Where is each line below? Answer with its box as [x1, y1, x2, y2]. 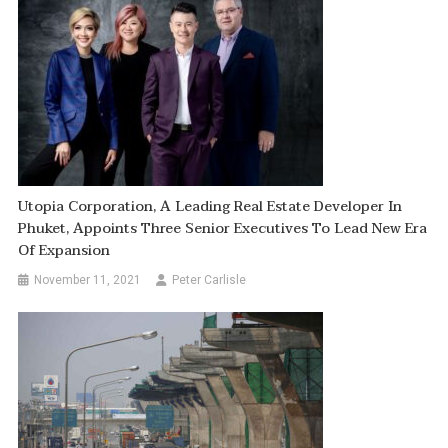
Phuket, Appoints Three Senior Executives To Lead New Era [18, 216, 428, 240]
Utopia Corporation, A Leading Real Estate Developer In [18, 194, 403, 218]
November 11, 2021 [34, 272, 142, 287]
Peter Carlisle [172, 272, 247, 287]
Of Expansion [18, 238, 111, 262]
